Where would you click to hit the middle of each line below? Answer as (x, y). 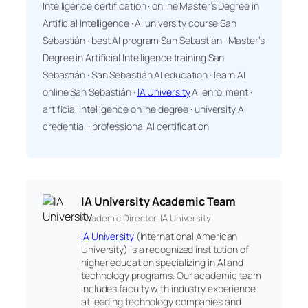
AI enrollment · (221, 91)
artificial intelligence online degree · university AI (144, 109)
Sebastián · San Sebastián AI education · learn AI (144, 74)
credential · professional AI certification (126, 126)
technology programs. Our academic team (172, 275)
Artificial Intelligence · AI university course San (140, 23)
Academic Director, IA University (146, 218)
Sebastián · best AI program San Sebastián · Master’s (154, 40)
